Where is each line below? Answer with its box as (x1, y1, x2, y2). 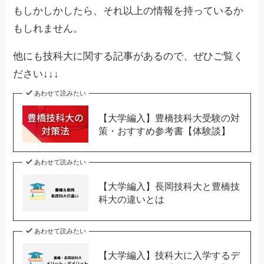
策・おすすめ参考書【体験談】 (98, 125, 230, 136)
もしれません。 (13, 23, 84, 35)
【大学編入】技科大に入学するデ (98, 249, 240, 260)
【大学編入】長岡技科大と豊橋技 (98, 181, 240, 192)
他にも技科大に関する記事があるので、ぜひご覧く (13, 51, 244, 62)
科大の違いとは (98, 194, 164, 205)
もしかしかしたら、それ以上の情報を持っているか (13, 5, 244, 17)
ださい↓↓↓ (13, 68, 60, 80)
